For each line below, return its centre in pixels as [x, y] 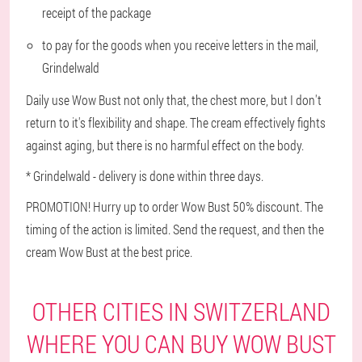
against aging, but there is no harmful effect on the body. [165, 145]
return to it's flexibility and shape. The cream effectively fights [176, 122]
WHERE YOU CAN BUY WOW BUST [181, 344]
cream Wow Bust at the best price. [109, 252]
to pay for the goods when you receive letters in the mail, [180, 45]
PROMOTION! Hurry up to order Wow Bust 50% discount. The [175, 206]
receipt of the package [97, 13]
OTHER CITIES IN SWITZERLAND [181, 311]
